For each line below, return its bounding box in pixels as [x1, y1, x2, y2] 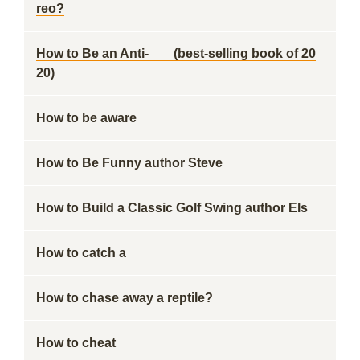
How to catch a [36, 246, 126, 260]
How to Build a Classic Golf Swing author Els [36, 201, 308, 215]
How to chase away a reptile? [36, 291, 213, 305]
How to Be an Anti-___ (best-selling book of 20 [36, 47, 316, 60]
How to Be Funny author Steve [36, 156, 223, 170]
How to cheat [36, 336, 116, 350]
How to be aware [36, 111, 137, 125]
